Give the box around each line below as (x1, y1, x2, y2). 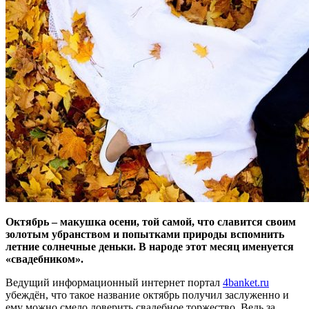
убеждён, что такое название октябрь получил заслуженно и (6, 288, 289, 301)
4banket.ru (223, 276, 269, 288)
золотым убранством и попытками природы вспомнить (6, 228, 284, 240)
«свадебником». (6, 252, 83, 265)
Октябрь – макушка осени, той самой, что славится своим (6, 215, 296, 228)
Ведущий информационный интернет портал (6, 276, 223, 288)
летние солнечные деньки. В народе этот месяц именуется (6, 240, 294, 252)
